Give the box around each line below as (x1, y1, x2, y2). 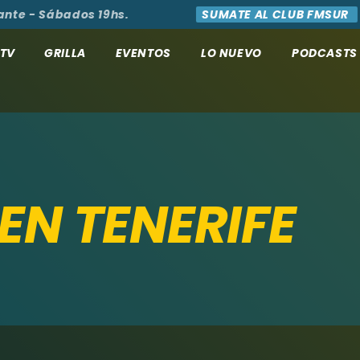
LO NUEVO (200, 44, 262, 61)
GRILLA (44, 44, 86, 61)
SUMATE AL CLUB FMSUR (172, 6, 323, 22)
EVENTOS (115, 44, 171, 61)
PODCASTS (291, 44, 358, 61)
